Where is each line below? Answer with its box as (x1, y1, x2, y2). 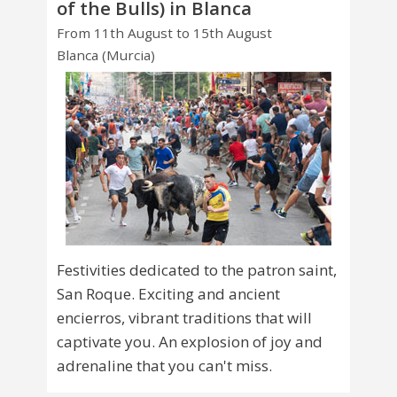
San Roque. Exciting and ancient (57, 284, 280, 305)
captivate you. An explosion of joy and (57, 331, 323, 353)
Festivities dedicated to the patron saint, (57, 260, 337, 281)
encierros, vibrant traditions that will (57, 307, 312, 329)
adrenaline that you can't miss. (57, 355, 272, 377)
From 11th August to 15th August (57, 24, 272, 43)
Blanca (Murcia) (57, 45, 155, 64)
